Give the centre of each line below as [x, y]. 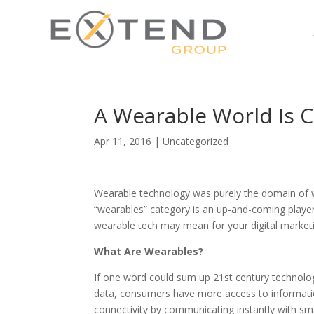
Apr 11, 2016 [123, 141]
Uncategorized [196, 141]
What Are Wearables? [149, 251]
